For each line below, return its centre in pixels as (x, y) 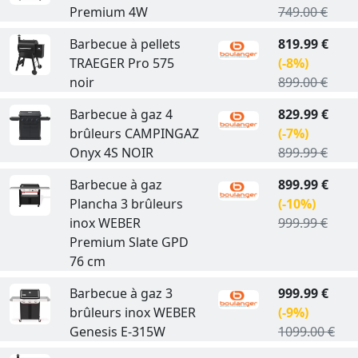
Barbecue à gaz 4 (121, 114)
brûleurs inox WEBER (132, 312)
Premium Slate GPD (129, 242)
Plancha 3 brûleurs (126, 203)
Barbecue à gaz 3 (121, 293)
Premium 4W (108, 12)
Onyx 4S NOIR (111, 152)
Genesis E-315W (117, 331)
